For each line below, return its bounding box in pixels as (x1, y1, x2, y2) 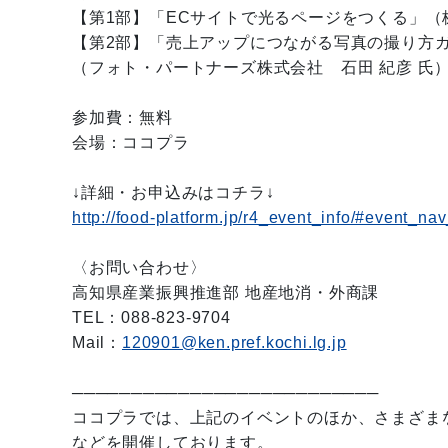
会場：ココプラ (72, 134, 190, 151)
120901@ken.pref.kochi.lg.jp (122, 334, 347, 351)
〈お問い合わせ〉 (72, 259, 207, 276)
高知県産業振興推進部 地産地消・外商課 (72, 284, 380, 301)
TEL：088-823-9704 (72, 309, 231, 326)
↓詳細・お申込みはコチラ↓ (72, 184, 275, 201)
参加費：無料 (72, 109, 173, 126)
